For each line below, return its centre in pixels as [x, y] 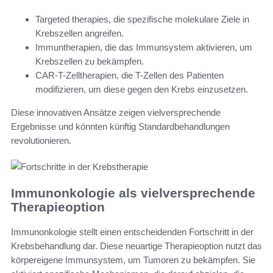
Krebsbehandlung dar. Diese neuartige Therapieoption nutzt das [136, 246]
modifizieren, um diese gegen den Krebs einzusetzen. [142, 90]
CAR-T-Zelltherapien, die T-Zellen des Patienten [129, 76]
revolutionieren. [41, 141]
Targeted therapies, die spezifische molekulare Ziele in [142, 19]
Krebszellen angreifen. [80, 34]
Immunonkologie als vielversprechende [133, 193]
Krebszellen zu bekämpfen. [90, 62]
